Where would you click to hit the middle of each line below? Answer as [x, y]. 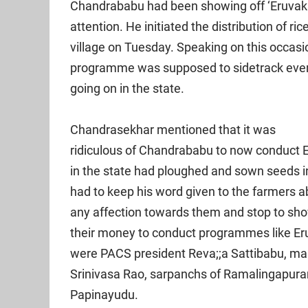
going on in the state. [127, 89]
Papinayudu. [104, 295]
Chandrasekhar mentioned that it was [173, 130]
